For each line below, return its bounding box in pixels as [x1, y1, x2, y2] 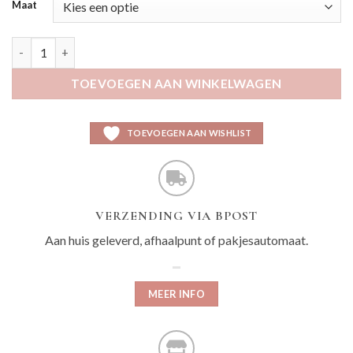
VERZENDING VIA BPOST [95, 207, 258, 224]
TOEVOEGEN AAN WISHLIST [126, 127, 252, 138]
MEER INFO [147, 287, 206, 300]
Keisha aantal [11, 38, 84, 52]
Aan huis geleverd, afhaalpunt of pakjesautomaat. [45, 232, 308, 247]
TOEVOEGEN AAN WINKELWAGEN [71, 76, 282, 91]
